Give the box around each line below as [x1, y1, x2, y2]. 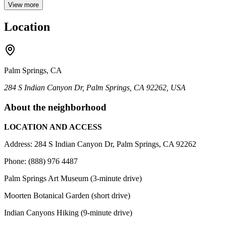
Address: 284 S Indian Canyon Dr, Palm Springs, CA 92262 [4, 139, 196, 148]
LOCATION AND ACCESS [4, 122, 102, 131]
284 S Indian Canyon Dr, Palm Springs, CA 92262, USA [4, 83, 186, 92]
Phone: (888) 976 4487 [4, 156, 78, 165]
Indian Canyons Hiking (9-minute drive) [4, 208, 132, 217]
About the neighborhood [4, 101, 106, 112]
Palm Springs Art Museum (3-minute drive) [4, 174, 142, 183]
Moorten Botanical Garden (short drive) [4, 191, 130, 200]
